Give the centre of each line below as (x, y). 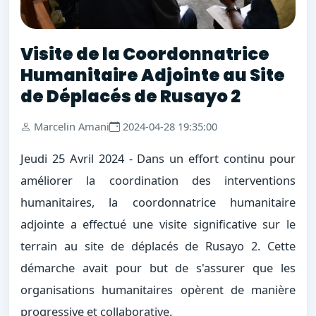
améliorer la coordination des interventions (158, 181)
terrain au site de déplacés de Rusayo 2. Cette (158, 246)
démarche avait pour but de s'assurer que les (158, 268)
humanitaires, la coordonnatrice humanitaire (158, 202)
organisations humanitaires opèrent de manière (158, 290)
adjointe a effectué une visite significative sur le (158, 224)
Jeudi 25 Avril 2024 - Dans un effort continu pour (158, 159)
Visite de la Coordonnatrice (145, 54)
